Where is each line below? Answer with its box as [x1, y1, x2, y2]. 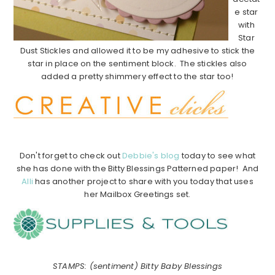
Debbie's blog [122, 150, 180, 162]
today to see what [179, 150, 256, 162]
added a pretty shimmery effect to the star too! [41, 71, 234, 83]
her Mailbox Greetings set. [84, 188, 191, 201]
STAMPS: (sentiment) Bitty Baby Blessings [53, 260, 222, 273]
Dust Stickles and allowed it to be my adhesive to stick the [20, 45, 255, 57]
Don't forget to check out [19, 150, 122, 162]
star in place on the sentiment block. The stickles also [28, 58, 247, 70]
